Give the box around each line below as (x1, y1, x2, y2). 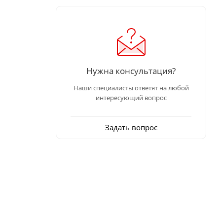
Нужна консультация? (86, 64, 176, 76)
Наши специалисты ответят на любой (73, 83, 189, 92)
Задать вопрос (105, 122, 157, 132)
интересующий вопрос (95, 93, 167, 102)
